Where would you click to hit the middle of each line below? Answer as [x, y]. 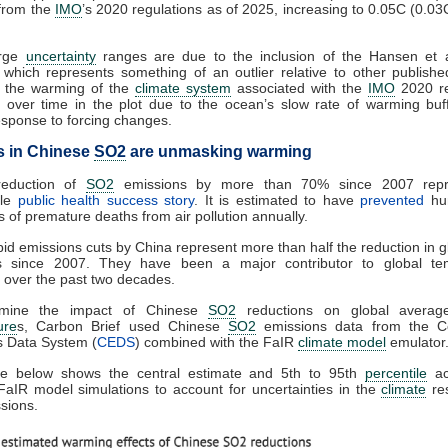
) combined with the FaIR [216, 341]
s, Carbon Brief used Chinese [122, 325]
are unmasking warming [219, 151]
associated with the [299, 87]
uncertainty [60, 55]
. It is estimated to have [277, 199]
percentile [396, 372]
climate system [183, 87]
